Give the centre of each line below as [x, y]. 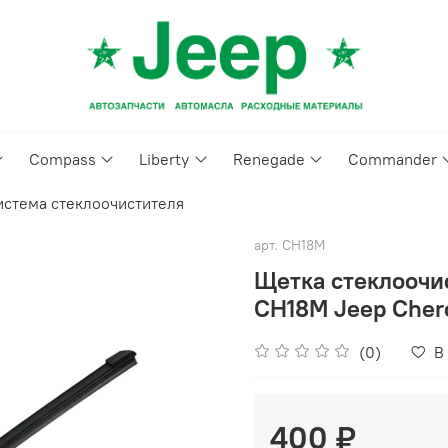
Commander [392, 159]
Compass [63, 159]
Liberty [164, 159]
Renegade [268, 159]
